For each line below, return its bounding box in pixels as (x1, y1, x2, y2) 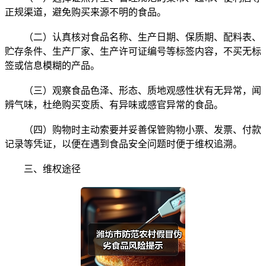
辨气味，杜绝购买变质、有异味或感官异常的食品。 (5, 99, 223, 110)
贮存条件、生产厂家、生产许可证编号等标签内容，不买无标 (5, 46, 261, 56)
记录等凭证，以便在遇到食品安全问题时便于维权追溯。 (5, 138, 242, 149)
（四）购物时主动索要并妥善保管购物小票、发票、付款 (5, 124, 261, 135)
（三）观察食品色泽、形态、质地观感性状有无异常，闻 (5, 85, 261, 96)
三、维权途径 (5, 163, 81, 174)
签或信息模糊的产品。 (5, 60, 100, 71)
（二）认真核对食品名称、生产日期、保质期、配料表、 (5, 31, 261, 42)
